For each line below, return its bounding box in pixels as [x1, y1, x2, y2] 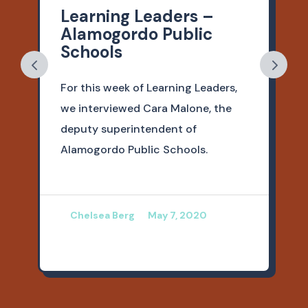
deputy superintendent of [60, 122, 197, 137]
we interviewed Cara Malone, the [60, 101, 232, 116]
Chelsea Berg [69, 209, 135, 222]
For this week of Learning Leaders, [60, 80, 237, 96]
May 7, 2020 [147, 209, 207, 222]
